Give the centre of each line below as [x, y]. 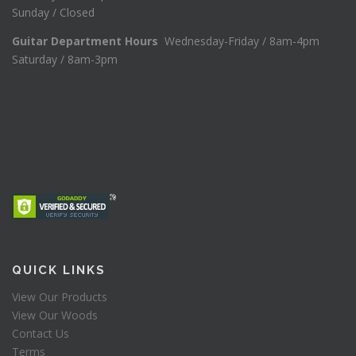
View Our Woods [55, 315]
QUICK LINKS [59, 270]
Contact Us [41, 333]
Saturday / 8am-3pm [65, 60]
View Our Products [60, 296]
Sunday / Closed [53, 12]
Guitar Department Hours [88, 41]
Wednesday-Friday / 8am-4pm [247, 41]
